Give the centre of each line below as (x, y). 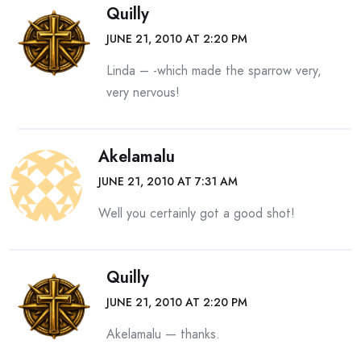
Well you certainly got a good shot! (197, 213)
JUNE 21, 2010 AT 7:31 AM (168, 181)
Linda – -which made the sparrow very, (214, 70)
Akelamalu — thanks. (163, 334)
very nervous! (143, 92)
